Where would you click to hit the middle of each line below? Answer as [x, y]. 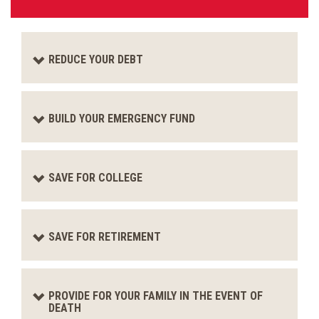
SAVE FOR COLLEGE [95, 178]
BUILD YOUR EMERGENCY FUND [122, 119]
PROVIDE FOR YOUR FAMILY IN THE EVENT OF [156, 296]
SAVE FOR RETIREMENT [105, 237]
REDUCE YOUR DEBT [96, 59]
